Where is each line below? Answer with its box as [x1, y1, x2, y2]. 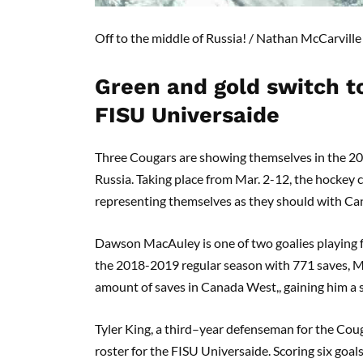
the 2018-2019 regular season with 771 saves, [95, 256, 352, 272]
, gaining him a [279, 278, 359, 294]
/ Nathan [249, 29, 301, 45]
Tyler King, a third [95, 320, 192, 336]
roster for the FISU [95, 342, 201, 358]
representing [95, 192, 169, 208]
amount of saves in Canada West [95, 278, 276, 294]
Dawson [95, 234, 143, 250]
